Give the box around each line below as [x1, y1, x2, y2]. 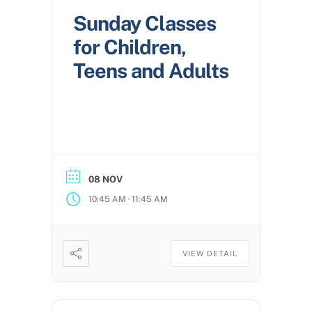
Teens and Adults [73, 58, 228, 84]
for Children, [73, 35, 186, 60]
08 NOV [88, 174, 123, 185]
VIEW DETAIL [182, 249, 237, 258]
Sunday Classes [73, 11, 216, 36]
